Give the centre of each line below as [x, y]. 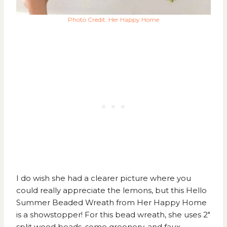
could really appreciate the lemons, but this [101, 191]
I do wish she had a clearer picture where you [104, 178]
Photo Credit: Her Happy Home [113, 20]
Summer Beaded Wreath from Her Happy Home [111, 203]
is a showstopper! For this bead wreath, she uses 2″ [113, 215]
